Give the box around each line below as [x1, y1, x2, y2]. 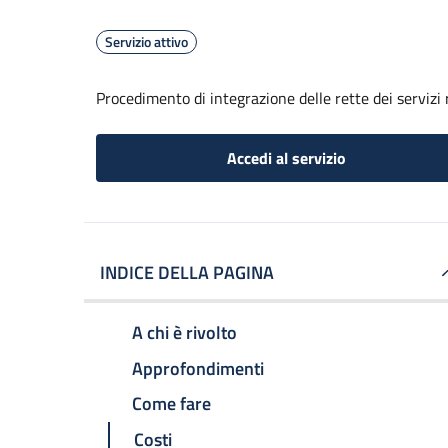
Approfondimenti [132, 354, 264, 382]
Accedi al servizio [226, 146, 346, 170]
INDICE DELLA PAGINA [100, 259, 274, 286]
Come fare [132, 390, 211, 418]
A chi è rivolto [132, 318, 237, 346]
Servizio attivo [105, 31, 188, 52]
